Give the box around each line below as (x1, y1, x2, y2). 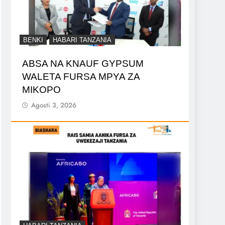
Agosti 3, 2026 (31, 100, 76, 110)
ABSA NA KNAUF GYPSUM (22, 58, 144, 69)
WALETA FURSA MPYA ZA (22, 71, 140, 82)
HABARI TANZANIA (53, 36, 111, 44)
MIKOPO (22, 84, 61, 95)
